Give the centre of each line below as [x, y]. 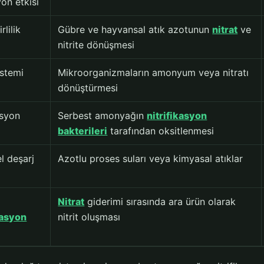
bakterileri [83, 131]
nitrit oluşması [89, 217]
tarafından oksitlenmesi [161, 131]
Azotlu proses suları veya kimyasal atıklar [151, 159]
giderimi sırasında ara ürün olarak [160, 202]
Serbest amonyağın [103, 116]
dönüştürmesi [88, 88]
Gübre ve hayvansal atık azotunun [135, 30]
